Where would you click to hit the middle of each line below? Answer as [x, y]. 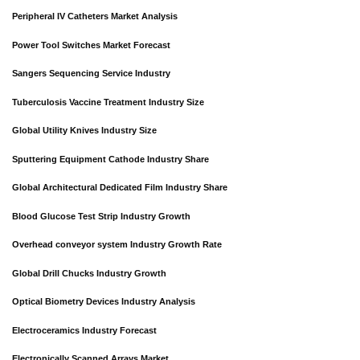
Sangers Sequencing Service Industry [91, 74]
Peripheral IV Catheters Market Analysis [95, 16]
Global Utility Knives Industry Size [84, 131]
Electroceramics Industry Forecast [84, 330]
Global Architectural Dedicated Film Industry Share [120, 188]
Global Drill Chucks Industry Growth [89, 273]
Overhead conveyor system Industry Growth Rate [117, 245]
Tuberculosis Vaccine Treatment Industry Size [108, 102]
